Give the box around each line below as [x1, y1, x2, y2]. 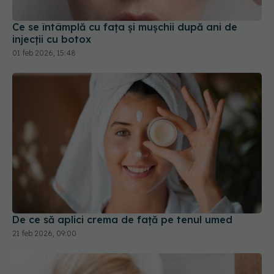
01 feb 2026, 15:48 [12, 2, 76, 12]
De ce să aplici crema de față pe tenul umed [12, 167, 232, 180]
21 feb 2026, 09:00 [12, 182, 76, 192]
